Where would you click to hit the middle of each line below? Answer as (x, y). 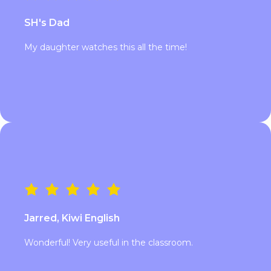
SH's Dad (47, 22)
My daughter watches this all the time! (106, 47)
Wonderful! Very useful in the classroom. (109, 242)
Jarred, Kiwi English (72, 218)
